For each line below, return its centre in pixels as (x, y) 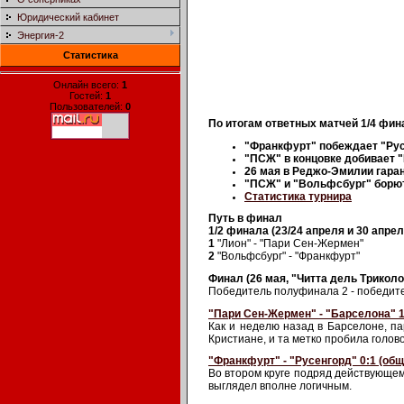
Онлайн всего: (87, 84)
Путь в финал (245, 219)
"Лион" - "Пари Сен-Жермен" (289, 244)
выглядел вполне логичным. (280, 386)
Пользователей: (87, 106)
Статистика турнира (298, 196)
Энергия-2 (41, 35)
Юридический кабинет (68, 17)
